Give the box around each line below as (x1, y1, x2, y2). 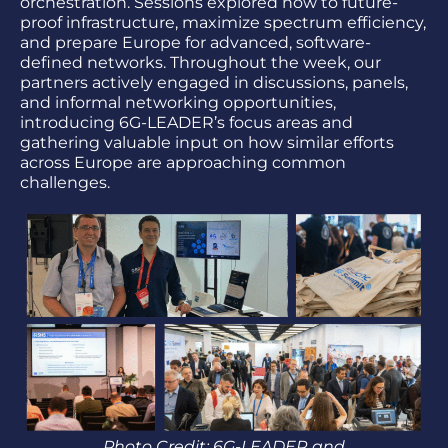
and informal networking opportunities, (20, 92, 336, 112)
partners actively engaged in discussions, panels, (20, 72, 408, 92)
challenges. (20, 172, 110, 192)
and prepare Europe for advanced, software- (20, 32, 371, 52)
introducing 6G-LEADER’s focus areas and (20, 112, 353, 132)
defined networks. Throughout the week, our (20, 52, 381, 72)
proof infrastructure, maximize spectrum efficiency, (20, 12, 426, 32)
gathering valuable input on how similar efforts (20, 132, 394, 152)
